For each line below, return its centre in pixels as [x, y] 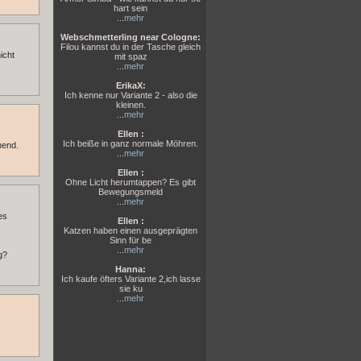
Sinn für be [131, 240]
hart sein [131, 8]
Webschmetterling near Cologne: [131, 37]
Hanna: [131, 269]
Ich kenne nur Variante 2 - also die [131, 95]
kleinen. [131, 105]
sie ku [131, 288]
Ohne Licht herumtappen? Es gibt [131, 182]
